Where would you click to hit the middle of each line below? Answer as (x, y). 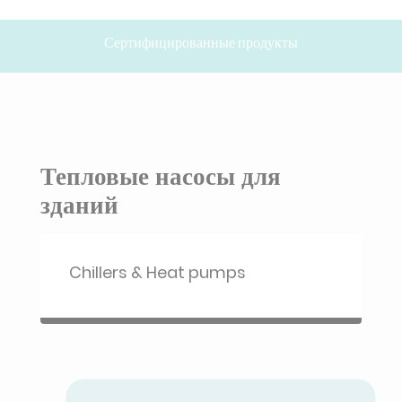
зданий (79, 205)
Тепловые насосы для (161, 176)
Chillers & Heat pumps (157, 272)
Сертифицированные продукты (201, 43)
